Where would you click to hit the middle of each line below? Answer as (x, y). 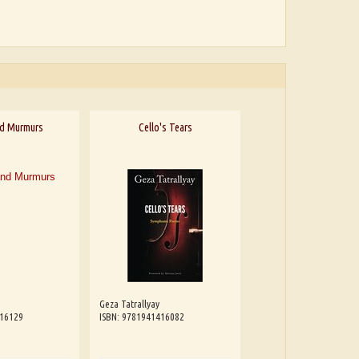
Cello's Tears (165, 127)
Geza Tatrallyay (130, 303)
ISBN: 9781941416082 (142, 316)
